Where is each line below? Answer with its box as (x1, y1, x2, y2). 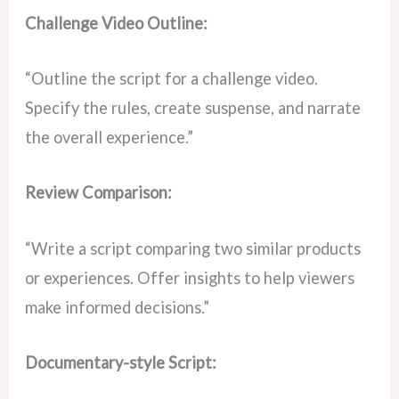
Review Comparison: (25, 183, 173, 203)
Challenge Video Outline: (25, 13, 208, 34)
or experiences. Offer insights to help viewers (25, 267, 355, 288)
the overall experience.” (25, 127, 194, 148)
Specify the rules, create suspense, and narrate (25, 98, 362, 118)
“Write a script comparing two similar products (25, 238, 362, 258)
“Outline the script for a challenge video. (25, 69, 319, 89)
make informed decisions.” (25, 297, 210, 317)
